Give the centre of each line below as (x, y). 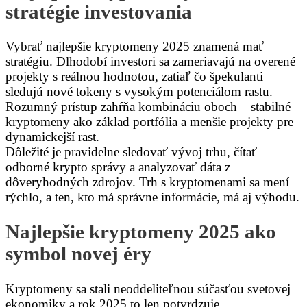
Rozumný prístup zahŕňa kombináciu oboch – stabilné (148, 107)
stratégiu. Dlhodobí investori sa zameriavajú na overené (150, 62)
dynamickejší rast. (52, 137)
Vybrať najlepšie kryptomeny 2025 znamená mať (135, 47)
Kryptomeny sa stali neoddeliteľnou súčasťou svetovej (148, 288)
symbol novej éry (78, 254)
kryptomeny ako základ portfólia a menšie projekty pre (149, 122)
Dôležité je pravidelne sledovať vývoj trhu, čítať (131, 152)
